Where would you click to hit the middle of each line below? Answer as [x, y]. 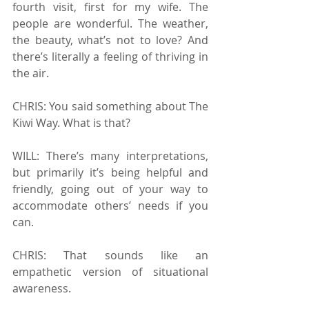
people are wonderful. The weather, [110, 23]
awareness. [42, 288]
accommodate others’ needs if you [110, 205]
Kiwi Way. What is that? [73, 122]
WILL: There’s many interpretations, [110, 156]
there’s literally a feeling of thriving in [110, 56]
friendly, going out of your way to [110, 189]
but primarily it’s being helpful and [110, 172]
